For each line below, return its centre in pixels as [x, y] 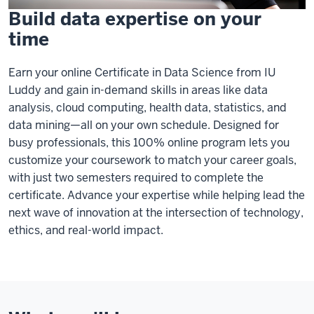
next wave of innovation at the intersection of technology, [156, 212]
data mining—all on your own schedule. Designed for [144, 125]
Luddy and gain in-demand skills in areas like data [138, 90]
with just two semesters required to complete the [136, 177]
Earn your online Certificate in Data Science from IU [142, 72]
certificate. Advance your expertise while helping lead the [157, 195]
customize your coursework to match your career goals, [152, 160]
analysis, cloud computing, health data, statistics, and [148, 107]
